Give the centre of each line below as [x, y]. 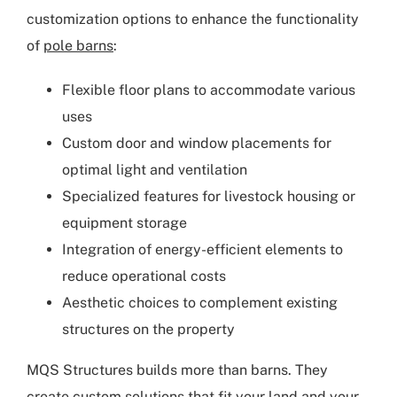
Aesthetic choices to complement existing [200, 303]
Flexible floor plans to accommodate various [209, 90]
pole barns [78, 46]
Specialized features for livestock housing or [209, 197]
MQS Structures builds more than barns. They [177, 370]
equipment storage [125, 223]
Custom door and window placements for [197, 144]
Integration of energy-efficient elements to [202, 250]
